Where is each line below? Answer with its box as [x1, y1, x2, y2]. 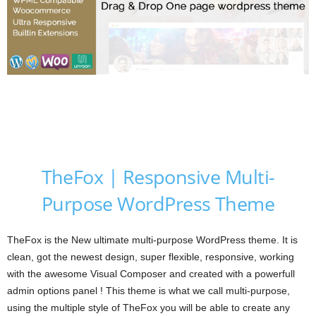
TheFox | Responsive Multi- [41, 164, 275, 190]
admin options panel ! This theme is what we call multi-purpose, [7, 285, 290, 297]
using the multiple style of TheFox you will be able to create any [7, 302, 290, 314]
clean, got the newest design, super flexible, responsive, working [7, 251, 294, 263]
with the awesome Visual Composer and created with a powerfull [7, 268, 295, 280]
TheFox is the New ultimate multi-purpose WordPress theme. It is [7, 234, 298, 246]
